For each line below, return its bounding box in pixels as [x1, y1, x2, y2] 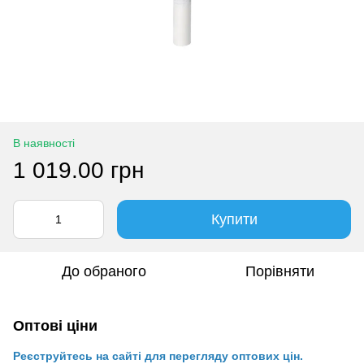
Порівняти [245, 262, 314, 279]
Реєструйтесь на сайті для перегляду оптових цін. [13, 349, 303, 362]
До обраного [62, 262, 146, 279]
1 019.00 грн [13, 157, 144, 183]
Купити [210, 210, 258, 227]
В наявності [13, 136, 75, 149]
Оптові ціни [13, 317, 97, 334]
